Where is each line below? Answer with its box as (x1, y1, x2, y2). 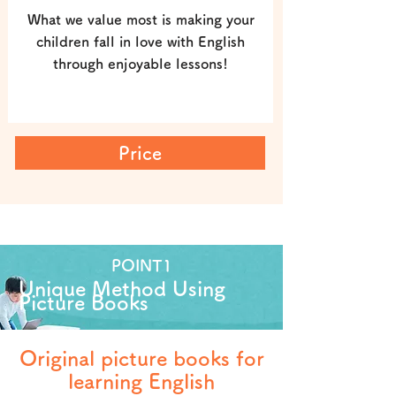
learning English (68, 371, 215, 392)
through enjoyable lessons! (53, 57, 228, 71)
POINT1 (110, 257, 172, 273)
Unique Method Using (19, 278, 225, 299)
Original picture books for (19, 348, 264, 369)
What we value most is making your (27, 12, 255, 27)
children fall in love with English (36, 34, 245, 49)
